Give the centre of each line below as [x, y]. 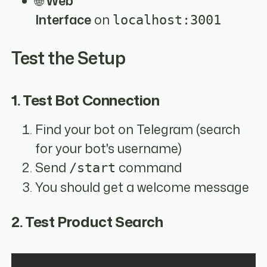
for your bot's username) [109, 149]
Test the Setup [69, 58]
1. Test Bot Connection [86, 100]
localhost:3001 [167, 20]
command [149, 168]
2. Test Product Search [87, 222]
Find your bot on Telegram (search [138, 130]
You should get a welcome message [142, 187]
